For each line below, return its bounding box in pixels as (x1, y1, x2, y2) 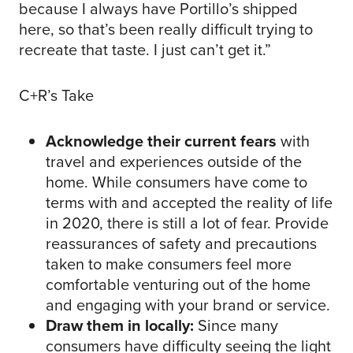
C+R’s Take (19, 84, 94, 108)
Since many (194, 314, 278, 338)
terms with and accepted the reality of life (46, 191, 333, 215)
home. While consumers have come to (46, 170, 307, 195)
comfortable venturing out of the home (46, 273, 310, 297)
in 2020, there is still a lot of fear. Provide (46, 211, 329, 236)
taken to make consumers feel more (46, 252, 292, 277)
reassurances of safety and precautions (46, 232, 317, 256)
